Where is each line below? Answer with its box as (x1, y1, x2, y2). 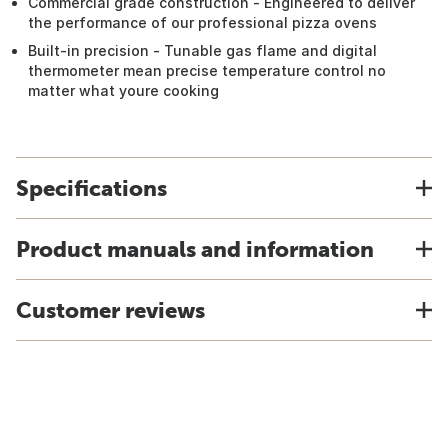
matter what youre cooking (28, 82, 219, 99)
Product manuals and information (16, 236, 374, 262)
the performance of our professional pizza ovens (28, 14, 377, 31)
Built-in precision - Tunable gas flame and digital (28, 42, 377, 59)
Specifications (16, 175, 167, 201)
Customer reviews (16, 297, 205, 323)
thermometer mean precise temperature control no (28, 62, 386, 79)
